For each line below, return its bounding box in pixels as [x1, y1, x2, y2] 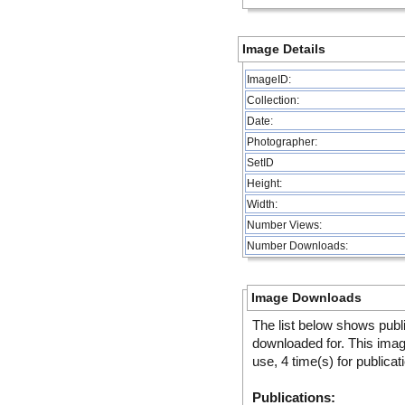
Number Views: [247, 219, 322, 231]
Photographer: [247, 136, 317, 147]
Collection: [247, 94, 299, 106]
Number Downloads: [247, 240, 348, 251]
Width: [247, 198, 278, 210]
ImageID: [247, 73, 291, 85]
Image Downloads [251, 290, 362, 305]
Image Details [242, 42, 325, 56]
